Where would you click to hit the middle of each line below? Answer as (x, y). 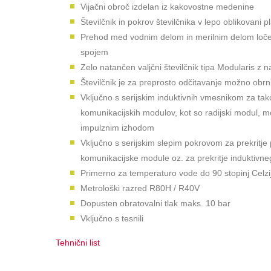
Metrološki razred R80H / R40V (140, 188)
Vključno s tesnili (112, 218)
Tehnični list (79, 243)
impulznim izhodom (117, 128)
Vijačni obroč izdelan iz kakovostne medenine (167, 7)
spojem (94, 52)
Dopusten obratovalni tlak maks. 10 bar (155, 203)
